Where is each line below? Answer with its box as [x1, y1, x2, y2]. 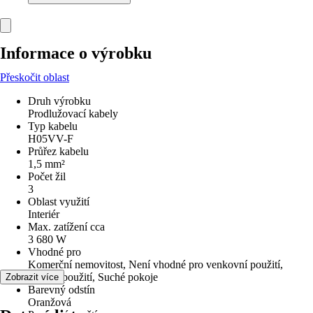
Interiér [28, 208, 59, 220]
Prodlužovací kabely [28, 108, 118, 119]
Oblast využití [28, 196, 89, 208]
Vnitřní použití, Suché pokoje [28, 271, 158, 283]
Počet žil [28, 170, 66, 182]
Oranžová [28, 296, 71, 308]
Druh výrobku [28, 95, 91, 107]
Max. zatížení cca [28, 221, 105, 233]
